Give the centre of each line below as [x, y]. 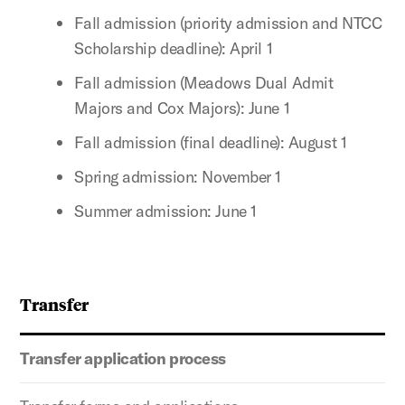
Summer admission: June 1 [165, 211]
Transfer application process [123, 358]
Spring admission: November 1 [178, 176]
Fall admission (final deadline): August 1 [211, 142]
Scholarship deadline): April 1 [174, 48]
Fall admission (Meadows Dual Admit [204, 82]
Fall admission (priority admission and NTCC [228, 23]
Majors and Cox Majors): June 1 [182, 108]
